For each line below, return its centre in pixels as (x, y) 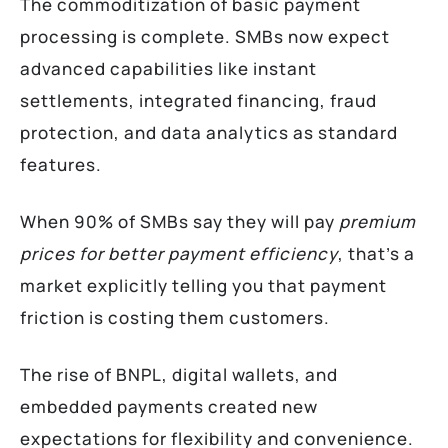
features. (61, 164)
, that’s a (376, 253)
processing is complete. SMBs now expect (205, 36)
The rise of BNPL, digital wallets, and (179, 374)
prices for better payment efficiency (179, 253)
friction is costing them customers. (175, 317)
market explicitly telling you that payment (203, 285)
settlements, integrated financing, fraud (198, 100)
